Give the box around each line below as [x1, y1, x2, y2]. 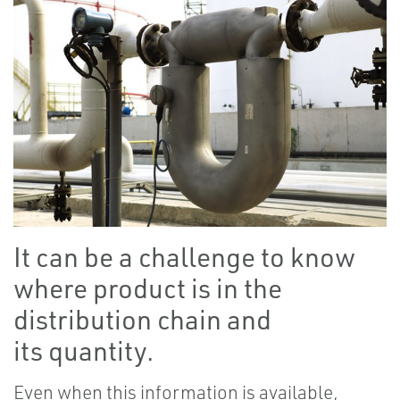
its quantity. [13, 334, 159, 368]
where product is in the [13, 271, 282, 305]
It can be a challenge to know [13, 240, 355, 274]
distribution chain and [13, 303, 271, 337]
